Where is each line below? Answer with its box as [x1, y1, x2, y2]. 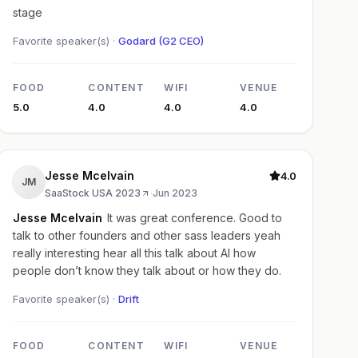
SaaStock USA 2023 [44, 187, 141, 200]
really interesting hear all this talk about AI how [12, 246, 256, 261]
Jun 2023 [152, 187, 197, 200]
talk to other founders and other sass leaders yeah [12, 229, 280, 243]
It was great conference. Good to [106, 211, 282, 225]
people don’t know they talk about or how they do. [12, 264, 281, 278]
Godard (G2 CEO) [117, 34, 204, 48]
